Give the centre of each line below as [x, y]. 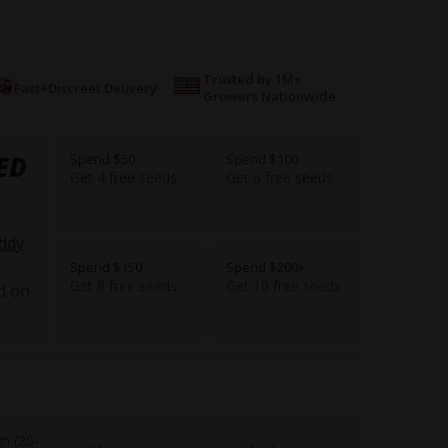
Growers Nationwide [270, 96]
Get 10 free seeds [284, 286]
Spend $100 [262, 159]
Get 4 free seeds [124, 178]
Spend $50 [103, 159]
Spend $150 [106, 267]
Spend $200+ [266, 267]
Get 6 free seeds [280, 178]
